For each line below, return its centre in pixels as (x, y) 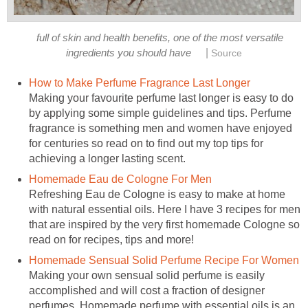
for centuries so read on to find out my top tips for (146, 144)
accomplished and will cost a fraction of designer (147, 291)
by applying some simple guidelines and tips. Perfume (160, 113)
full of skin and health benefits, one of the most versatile (159, 38)
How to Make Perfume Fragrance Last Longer (140, 83)
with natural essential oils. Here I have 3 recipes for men (165, 210)
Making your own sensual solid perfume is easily (147, 276)
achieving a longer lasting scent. (107, 159)
